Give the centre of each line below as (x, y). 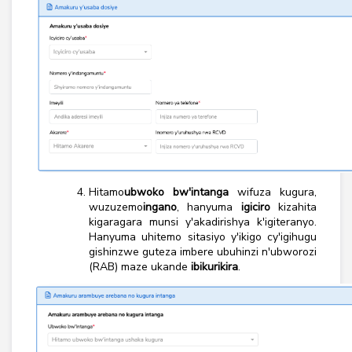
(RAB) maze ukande (140, 267)
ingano (160, 207)
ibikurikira (214, 267)
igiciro (255, 207)
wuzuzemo (116, 207)
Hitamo (106, 192)
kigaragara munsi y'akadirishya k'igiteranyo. (203, 222)
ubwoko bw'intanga (176, 192)
